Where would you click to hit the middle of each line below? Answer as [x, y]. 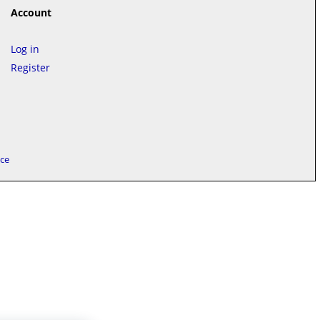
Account [31, 12]
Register [30, 67]
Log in [25, 49]
